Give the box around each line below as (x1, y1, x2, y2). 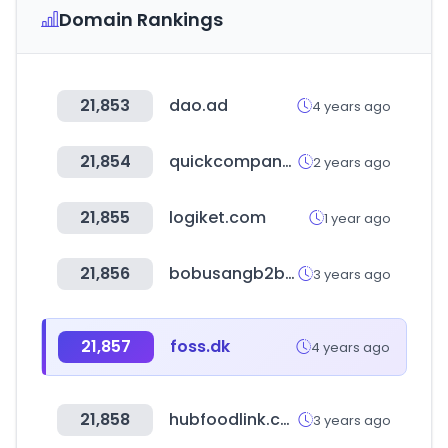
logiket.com (169, 206, 266, 229)
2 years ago (313, 152, 391, 172)
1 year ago (324, 208, 391, 228)
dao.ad (169, 94, 228, 117)
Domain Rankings (59, 7, 223, 32)
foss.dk (170, 335, 230, 358)
